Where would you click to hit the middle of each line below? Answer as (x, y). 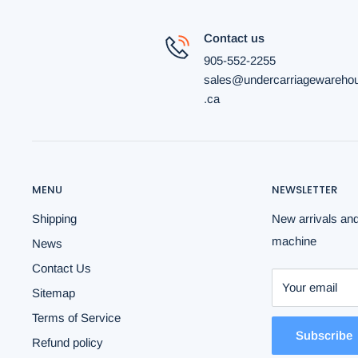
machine (294, 241)
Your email (310, 288)
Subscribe (324, 336)
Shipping (54, 219)
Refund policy (68, 343)
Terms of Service (76, 318)
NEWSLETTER (304, 190)
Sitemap (54, 293)
